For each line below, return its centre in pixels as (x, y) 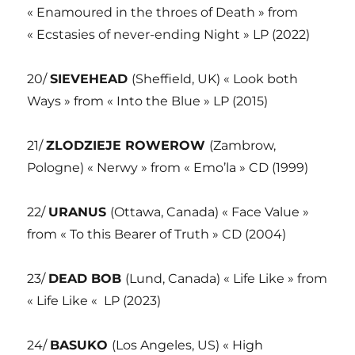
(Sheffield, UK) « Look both (215, 78)
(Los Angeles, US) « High (188, 345)
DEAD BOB (87, 278)
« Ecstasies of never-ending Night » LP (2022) (169, 34)
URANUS (80, 212)
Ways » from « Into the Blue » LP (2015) (148, 101)
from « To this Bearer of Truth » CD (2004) (157, 234)
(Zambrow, (243, 145)
